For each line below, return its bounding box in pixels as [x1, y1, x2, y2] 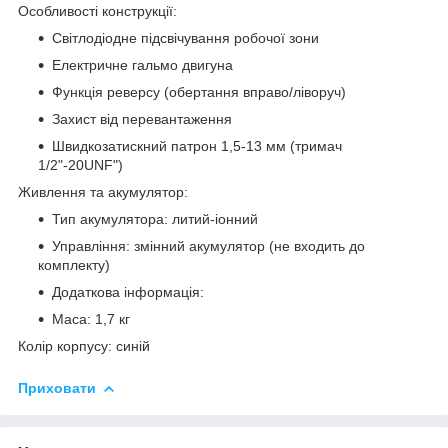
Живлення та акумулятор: [18, 183, 188, 200]
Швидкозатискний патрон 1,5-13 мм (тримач [52, 137, 342, 154]
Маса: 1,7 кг [52, 310, 130, 327]
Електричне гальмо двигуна [52, 56, 233, 73]
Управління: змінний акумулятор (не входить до [52, 237, 365, 254]
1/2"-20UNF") [38, 156, 123, 173]
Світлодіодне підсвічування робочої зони [52, 29, 319, 46]
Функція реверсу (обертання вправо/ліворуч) [52, 83, 346, 100]
